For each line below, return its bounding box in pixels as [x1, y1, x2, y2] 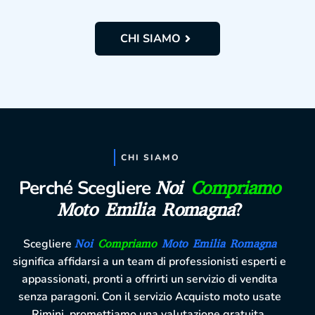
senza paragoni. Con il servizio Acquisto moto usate [18, 289, 281, 305]
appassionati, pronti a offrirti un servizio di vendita [21, 271, 278, 288]
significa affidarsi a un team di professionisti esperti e [13, 254, 287, 270]
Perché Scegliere [18, 176, 155, 201]
